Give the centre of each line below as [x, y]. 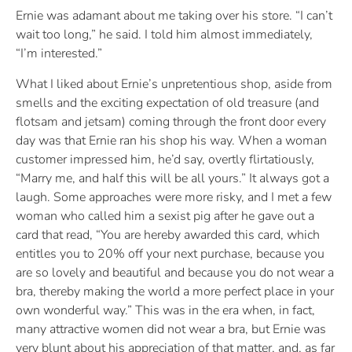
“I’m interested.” [59, 54]
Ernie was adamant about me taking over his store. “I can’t [174, 16]
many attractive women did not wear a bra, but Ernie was [171, 329]
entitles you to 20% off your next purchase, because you [170, 253]
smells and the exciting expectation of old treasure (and [167, 103]
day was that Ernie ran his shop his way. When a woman [171, 140]
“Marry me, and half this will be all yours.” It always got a [172, 178]
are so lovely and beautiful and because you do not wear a [175, 272]
